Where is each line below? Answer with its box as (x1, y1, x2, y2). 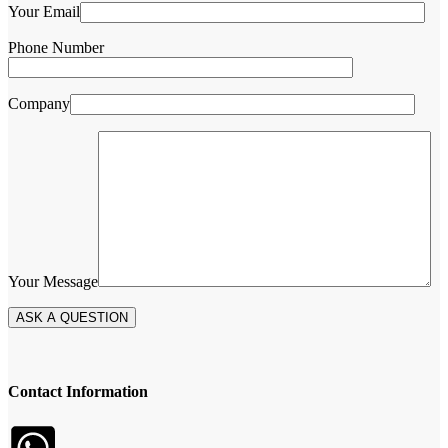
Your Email (8, 3, 80, 21)
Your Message (8, 273, 98, 291)
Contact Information (8, 383, 148, 401)
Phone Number (8, 39, 104, 57)
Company (8, 95, 70, 113)
